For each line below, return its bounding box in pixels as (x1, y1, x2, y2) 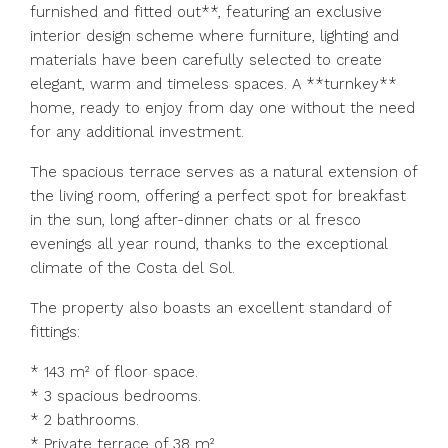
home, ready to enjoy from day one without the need (30, 99, 415, 117)
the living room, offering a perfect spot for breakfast (30, 187, 406, 205)
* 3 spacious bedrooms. (30, 387, 201, 405)
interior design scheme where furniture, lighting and (30, 27, 399, 45)
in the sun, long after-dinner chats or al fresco (30, 211, 361, 229)
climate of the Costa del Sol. (30, 259, 235, 277)
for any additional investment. (30, 123, 244, 141)
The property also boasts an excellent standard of (30, 299, 391, 317)
